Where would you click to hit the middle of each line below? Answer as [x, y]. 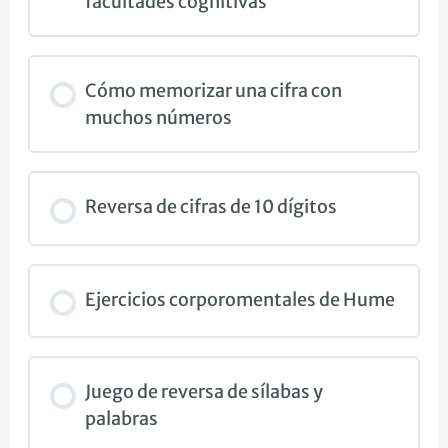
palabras [121, 419]
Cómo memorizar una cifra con [213, 91]
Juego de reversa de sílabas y [203, 392]
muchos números [158, 118]
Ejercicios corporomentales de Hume [239, 299]
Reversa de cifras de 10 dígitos [210, 207]
